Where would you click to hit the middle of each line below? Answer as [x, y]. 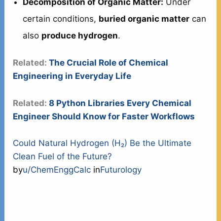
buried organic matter [144, 18]
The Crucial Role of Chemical [109, 63]
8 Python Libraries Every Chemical [120, 103]
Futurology [121, 169]
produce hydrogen [80, 35]
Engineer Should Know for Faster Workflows [104, 116]
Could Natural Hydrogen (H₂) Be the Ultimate [102, 143]
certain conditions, [61, 18]
